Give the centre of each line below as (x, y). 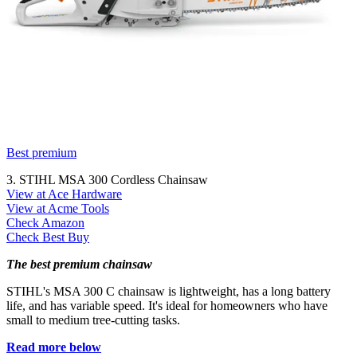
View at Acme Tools (58, 208)
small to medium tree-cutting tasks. (93, 320)
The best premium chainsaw (79, 264)
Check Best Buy (48, 237)
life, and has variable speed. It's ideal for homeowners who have (167, 305)
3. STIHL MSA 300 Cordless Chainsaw (107, 179)
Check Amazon (45, 222)
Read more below (54, 347)
